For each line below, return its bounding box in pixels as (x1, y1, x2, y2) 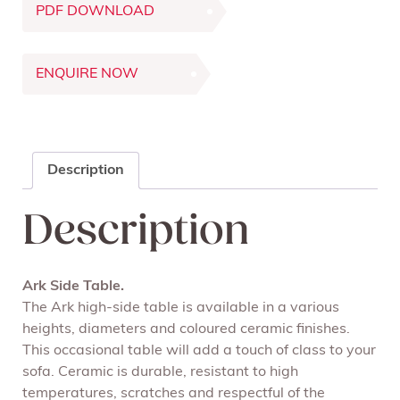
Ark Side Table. (22, 279, 124, 295)
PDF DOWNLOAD (36, 4, 154, 19)
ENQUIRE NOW (36, 66, 138, 81)
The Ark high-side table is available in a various (22, 301, 339, 316)
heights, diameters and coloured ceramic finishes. (22, 322, 350, 337)
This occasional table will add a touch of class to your (22, 344, 376, 359)
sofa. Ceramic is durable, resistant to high (22, 365, 298, 380)
